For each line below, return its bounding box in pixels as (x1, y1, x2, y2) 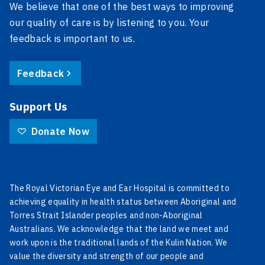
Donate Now (31, 125, 89, 137)
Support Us (9, 100, 67, 114)
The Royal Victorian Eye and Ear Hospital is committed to (9, 182, 230, 193)
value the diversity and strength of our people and (9, 250, 204, 261)
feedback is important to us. (9, 33, 135, 45)
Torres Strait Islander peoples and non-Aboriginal (9, 209, 203, 221)
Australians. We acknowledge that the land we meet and (9, 223, 228, 234)
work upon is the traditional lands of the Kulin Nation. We (9, 237, 228, 248)
